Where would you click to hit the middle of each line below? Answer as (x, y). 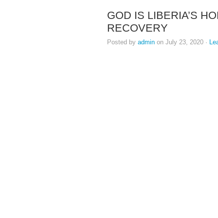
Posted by (122, 42)
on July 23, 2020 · (182, 42)
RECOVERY (137, 28)
